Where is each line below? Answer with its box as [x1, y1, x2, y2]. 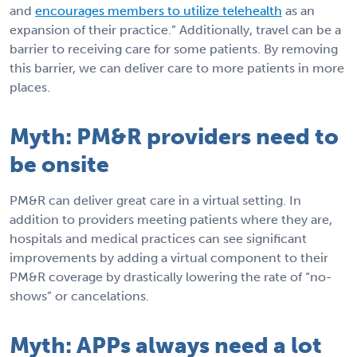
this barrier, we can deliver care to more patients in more [10, 61, 344, 76]
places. [10, 80, 50, 96]
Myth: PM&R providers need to [10, 124, 339, 151]
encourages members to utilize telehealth [35, 3, 282, 19]
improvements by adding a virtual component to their [10, 250, 328, 266]
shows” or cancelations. [10, 288, 149, 304]
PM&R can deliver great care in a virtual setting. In [10, 193, 301, 209]
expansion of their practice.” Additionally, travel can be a [10, 22, 341, 38]
